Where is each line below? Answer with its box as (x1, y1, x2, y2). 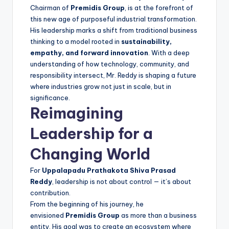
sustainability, (121, 37, 172, 45)
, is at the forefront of (125, 3, 193, 12)
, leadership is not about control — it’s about (52, 177, 191, 186)
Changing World (30, 144, 150, 164)
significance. (30, 93, 70, 102)
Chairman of (30, 3, 71, 12)
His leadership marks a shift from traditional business (30, 26, 197, 34)
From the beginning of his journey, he (30, 199, 144, 208)
